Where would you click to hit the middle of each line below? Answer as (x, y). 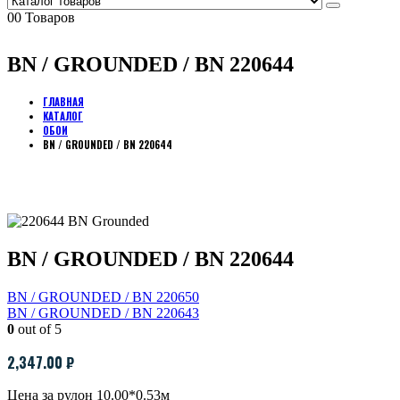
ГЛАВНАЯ (63, 101)
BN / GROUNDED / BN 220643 (103, 312)
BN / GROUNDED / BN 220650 (103, 296)
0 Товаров (45, 17)
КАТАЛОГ (63, 116)
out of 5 (38, 329)
